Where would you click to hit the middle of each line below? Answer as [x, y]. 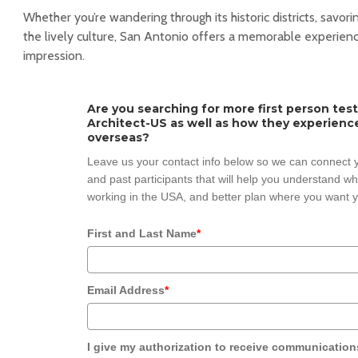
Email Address [126, 290]
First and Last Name [142, 233]
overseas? [118, 137]
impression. [54, 56]
